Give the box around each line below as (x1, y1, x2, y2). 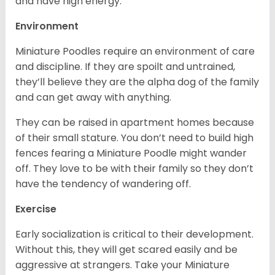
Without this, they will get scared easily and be (15, 242, 238, 257)
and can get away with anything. (15, 90, 174, 105)
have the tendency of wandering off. (15, 177, 191, 192)
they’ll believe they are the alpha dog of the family (15, 75, 259, 90)
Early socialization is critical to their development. (15, 227, 254, 242)
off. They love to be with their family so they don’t (15, 161, 254, 176)
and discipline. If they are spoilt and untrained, (15, 60, 235, 74)
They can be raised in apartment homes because (15, 115, 254, 130)
